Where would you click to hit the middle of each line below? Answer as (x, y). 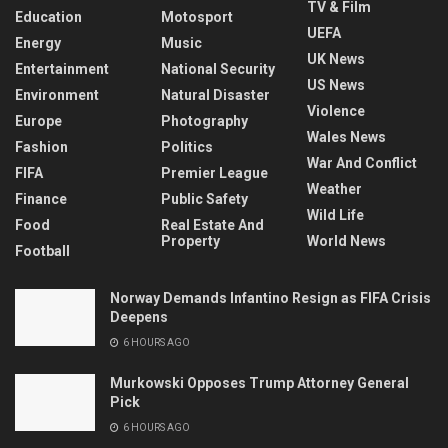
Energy (38, 43)
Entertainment (62, 69)
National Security (218, 69)
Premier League (214, 173)
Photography (204, 121)
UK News (336, 59)
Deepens (139, 317)
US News (336, 85)
